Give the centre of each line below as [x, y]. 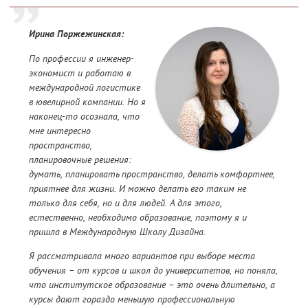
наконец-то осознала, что [84, 117]
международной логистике [85, 88]
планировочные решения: [80, 160]
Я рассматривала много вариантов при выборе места [142, 256]
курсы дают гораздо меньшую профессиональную [132, 299]
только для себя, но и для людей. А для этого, [125, 203]
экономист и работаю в [80, 73]
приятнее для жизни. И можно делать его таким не [137, 189]
